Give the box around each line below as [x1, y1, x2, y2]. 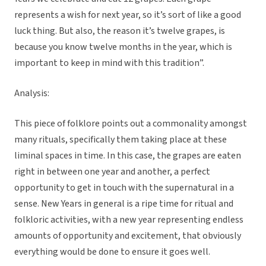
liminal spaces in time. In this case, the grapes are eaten [14, 149, 241, 163]
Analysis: [14, 87, 49, 100]
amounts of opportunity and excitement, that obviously [14, 229, 241, 243]
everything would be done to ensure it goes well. [14, 245, 212, 259]
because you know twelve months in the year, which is [14, 40, 232, 54]
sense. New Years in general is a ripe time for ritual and [14, 197, 233, 211]
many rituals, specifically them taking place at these [14, 133, 227, 147]
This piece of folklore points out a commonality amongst [14, 117, 247, 131]
